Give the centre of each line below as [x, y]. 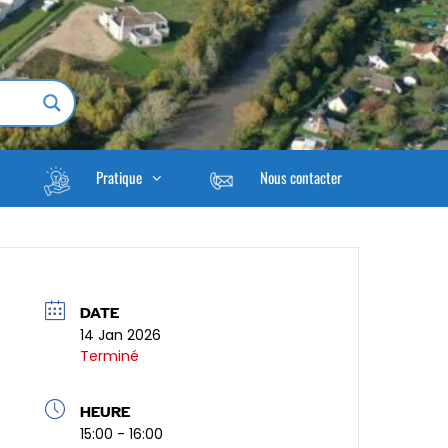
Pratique [118, 177]
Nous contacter [300, 177]
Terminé [110, 356]
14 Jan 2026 [121, 335]
